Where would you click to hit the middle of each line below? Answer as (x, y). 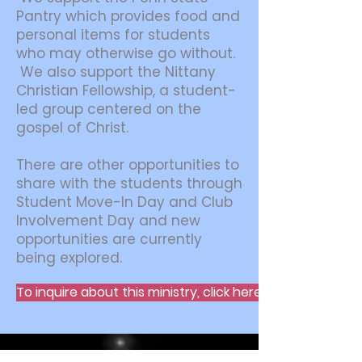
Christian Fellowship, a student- (126, 90)
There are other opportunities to (128, 165)
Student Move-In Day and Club (124, 202)
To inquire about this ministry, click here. (140, 292)
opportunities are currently (109, 239)
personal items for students (113, 35)
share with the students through (129, 183)
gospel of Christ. (72, 128)
